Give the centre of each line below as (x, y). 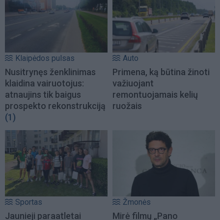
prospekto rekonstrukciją (55, 106)
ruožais (127, 106)
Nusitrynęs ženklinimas (50, 72)
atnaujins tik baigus (43, 95)
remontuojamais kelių (155, 95)
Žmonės (137, 202)
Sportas (29, 202)
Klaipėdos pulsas (45, 58)
